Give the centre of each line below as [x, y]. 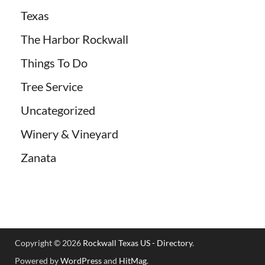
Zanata [38, 158]
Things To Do [54, 63]
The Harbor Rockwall [75, 39]
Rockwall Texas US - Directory [138, 243]
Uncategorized [58, 110]
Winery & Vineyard [70, 134]
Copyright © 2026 [49, 243]
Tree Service [52, 87]
